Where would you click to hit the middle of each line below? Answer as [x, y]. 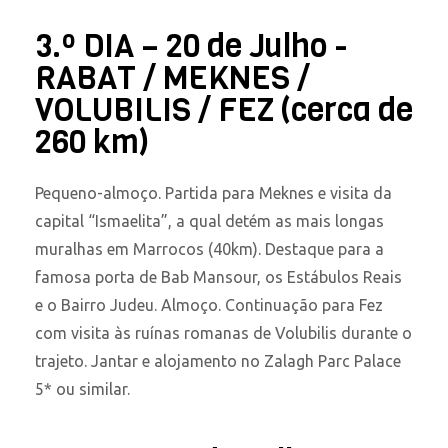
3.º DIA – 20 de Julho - [191, 46]
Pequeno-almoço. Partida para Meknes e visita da [213, 192]
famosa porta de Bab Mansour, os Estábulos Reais [218, 276]
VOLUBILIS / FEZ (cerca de [224, 110]
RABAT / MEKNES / [172, 78]
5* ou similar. [82, 388]
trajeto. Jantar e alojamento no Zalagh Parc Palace [218, 360]
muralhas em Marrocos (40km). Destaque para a [209, 248]
